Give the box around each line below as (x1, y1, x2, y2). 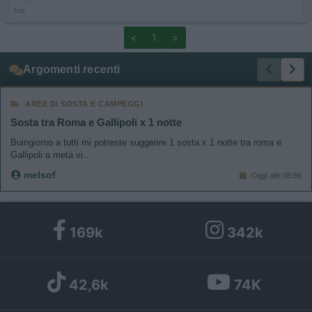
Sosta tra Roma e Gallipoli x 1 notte (10, 116, 182, 128)
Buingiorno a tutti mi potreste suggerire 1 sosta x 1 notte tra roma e (10, 137, 281, 148)
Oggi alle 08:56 (249, 171, 302, 180)
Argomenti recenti (23, 63, 120, 75)
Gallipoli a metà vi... (10, 150, 91, 160)
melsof (21, 169, 56, 180)
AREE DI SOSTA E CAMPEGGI (25, 100, 143, 108)
